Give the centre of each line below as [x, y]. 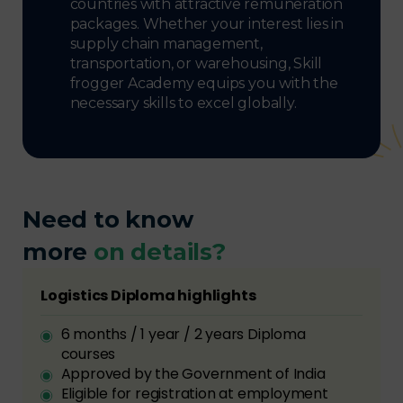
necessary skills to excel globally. [183, 103]
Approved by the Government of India [193, 373]
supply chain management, [166, 43]
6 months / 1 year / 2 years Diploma [183, 334]
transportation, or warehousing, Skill [196, 63]
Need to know [108, 219]
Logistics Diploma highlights [148, 295]
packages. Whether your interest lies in [206, 23]
